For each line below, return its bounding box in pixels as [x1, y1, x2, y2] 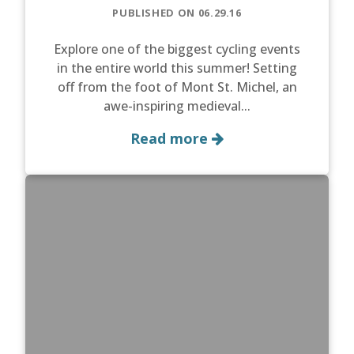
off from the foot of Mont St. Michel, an [57, 78, 297, 96]
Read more [130, 129, 212, 149]
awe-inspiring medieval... [104, 97, 250, 115]
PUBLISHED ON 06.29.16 [112, 6, 242, 21]
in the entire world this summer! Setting [57, 59, 297, 77]
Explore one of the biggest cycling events [54, 40, 300, 58]
